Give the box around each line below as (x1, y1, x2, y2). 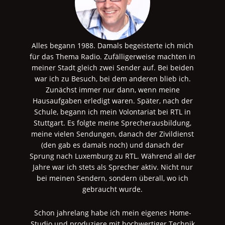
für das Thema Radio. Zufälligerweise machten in (30, 51, 195, 61)
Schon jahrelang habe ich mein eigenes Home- (34, 207, 191, 217)
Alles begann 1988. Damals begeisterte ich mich (32, 40, 193, 50)
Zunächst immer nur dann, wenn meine (45, 84, 180, 94)
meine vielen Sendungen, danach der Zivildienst (31, 129, 194, 139)
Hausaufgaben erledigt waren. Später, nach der (32, 95, 193, 105)
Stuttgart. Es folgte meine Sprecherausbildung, (34, 118, 191, 128)
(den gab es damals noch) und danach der (41, 140, 184, 150)
